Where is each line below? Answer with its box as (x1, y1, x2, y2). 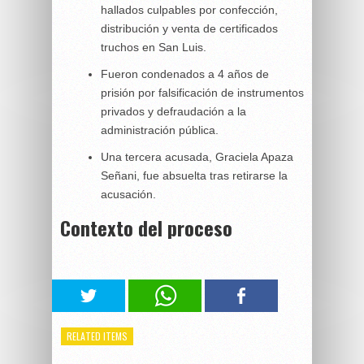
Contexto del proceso (60, 212, 232, 242)
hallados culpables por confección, (101, 2, 278, 16)
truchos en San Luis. (101, 40, 206, 54)
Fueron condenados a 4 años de (101, 67, 269, 80)
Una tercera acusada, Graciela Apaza (101, 149, 293, 163)
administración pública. (101, 123, 219, 136)
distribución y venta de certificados (101, 21, 278, 35)
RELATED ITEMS (67, 328, 128, 343)
